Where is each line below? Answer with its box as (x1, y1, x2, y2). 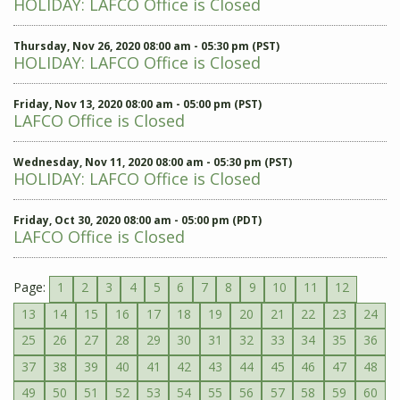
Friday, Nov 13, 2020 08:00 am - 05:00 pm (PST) (13, 96, 262, 112)
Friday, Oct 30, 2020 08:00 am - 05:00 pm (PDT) (13, 212, 262, 228)
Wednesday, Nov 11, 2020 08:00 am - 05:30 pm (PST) (13, 154, 292, 170)
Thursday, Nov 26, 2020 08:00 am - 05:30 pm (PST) (13, 38, 279, 54)
